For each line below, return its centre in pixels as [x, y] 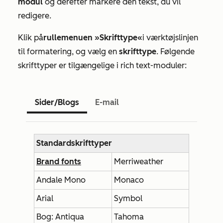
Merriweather [139, 162]
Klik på [31, 38]
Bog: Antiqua [60, 217]
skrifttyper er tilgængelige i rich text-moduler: [102, 65]
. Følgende [175, 52]
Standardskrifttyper [74, 143]
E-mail [107, 102]
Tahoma [129, 217]
